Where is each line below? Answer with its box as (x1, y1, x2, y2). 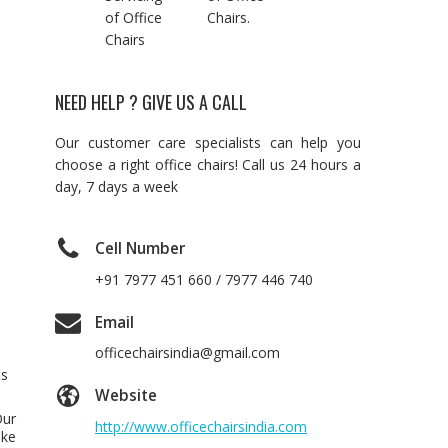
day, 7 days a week (55, 177, 178, 196)
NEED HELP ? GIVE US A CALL (55, 89, 247, 115)
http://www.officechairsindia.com (95, 417, 307, 437)
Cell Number (95, 238, 185, 259)
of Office (105, 8, 162, 27)
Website (95, 385, 157, 407)
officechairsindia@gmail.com (95, 343, 280, 363)
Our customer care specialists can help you (55, 133, 361, 152)
